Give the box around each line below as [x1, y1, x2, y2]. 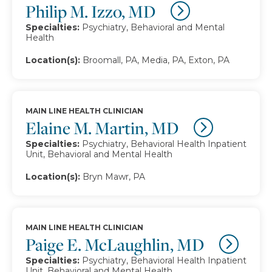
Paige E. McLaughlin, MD [25, 233, 207, 256]
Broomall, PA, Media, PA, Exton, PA [83, 54, 229, 66]
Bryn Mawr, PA [83, 171, 145, 182]
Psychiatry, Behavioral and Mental [82, 21, 225, 33]
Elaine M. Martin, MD [25, 116, 182, 139]
